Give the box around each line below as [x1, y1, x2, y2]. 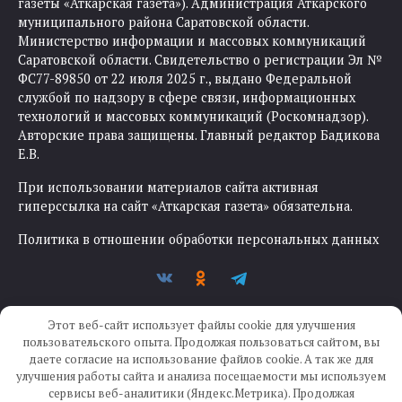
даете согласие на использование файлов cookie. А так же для [29, 350, 373, 367]
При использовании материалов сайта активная [18, 178, 319, 196]
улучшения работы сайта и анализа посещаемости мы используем [16, 367, 386, 384]
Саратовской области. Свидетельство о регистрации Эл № [18, 50, 381, 68]
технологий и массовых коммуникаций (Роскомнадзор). [18, 107, 368, 125]
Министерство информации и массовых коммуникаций [18, 31, 366, 49]
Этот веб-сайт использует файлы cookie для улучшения [47, 316, 355, 333]
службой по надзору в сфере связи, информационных [18, 88, 355, 106]
